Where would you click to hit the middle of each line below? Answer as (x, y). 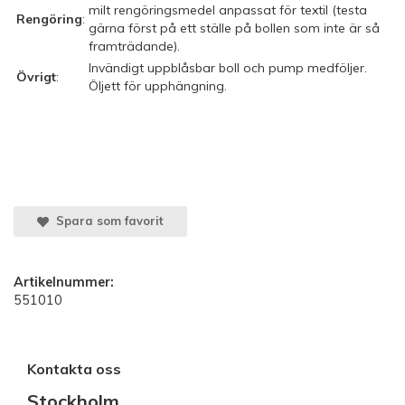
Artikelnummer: (64, 283)
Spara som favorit (106, 220)
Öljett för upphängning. (158, 85)
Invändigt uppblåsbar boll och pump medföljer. (228, 67)
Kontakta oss (74, 369)
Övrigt (36, 76)
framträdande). (134, 46)
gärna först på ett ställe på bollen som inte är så (234, 28)
